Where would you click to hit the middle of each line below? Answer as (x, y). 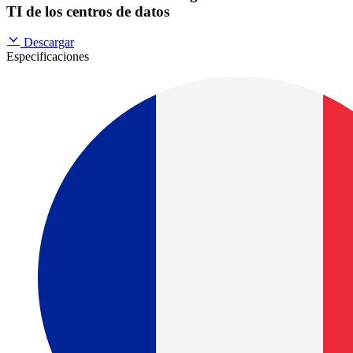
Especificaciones (48, 56)
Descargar (49, 42)
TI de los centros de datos (88, 12)
